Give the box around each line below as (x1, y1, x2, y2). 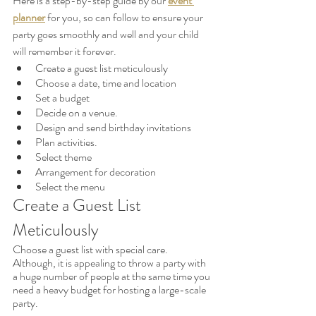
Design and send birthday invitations (35, 119, 191, 136)
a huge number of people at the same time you (13, 268, 212, 285)
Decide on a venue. (35, 104, 118, 121)
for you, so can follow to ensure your (45, 9, 205, 26)
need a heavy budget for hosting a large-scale (13, 281, 208, 298)
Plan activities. (35, 134, 97, 151)
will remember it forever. (13, 43, 116, 60)
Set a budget (35, 90, 90, 107)
